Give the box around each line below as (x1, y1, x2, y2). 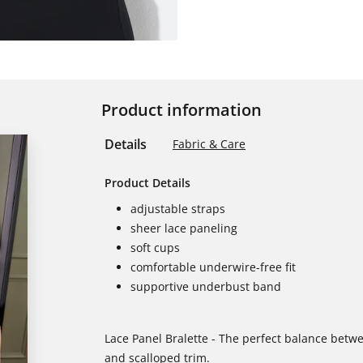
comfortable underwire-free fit (130, 259, 296, 275)
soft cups (130, 240, 180, 255)
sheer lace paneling (130, 220, 237, 236)
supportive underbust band (130, 279, 281, 294)
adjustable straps (130, 201, 225, 216)
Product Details (105, 175, 190, 190)
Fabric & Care (173, 136, 246, 152)
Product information (101, 99, 262, 121)
